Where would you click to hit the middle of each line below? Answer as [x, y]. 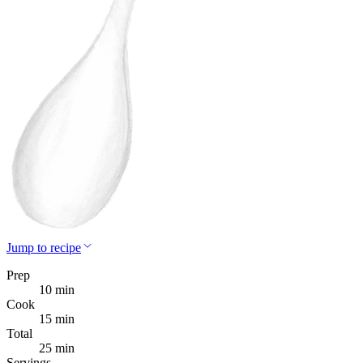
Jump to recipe [44, 247]
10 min [57, 289]
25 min [57, 348]
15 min [57, 318]
